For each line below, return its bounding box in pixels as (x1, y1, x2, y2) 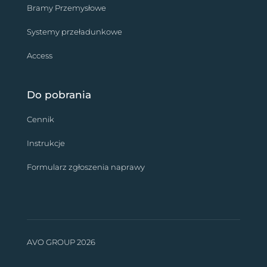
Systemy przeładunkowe (26, 26, 122, 36)
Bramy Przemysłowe (26, 2, 106, 13)
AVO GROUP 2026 (26, 237, 95, 247)
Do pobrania (26, 88, 91, 101)
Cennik (26, 114, 54, 124)
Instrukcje (26, 138, 65, 148)
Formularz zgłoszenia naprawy (26, 162, 145, 172)
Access (26, 50, 52, 60)
